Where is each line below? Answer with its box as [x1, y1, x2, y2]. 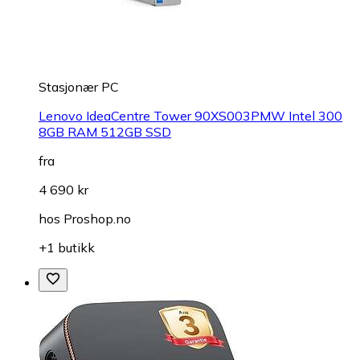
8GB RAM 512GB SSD [39, 123, 171, 140]
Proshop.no [63, 210, 131, 227]
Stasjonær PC [39, 78, 119, 95]
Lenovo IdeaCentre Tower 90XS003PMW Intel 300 [39, 107, 342, 124]
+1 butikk [39, 239, 95, 256]
